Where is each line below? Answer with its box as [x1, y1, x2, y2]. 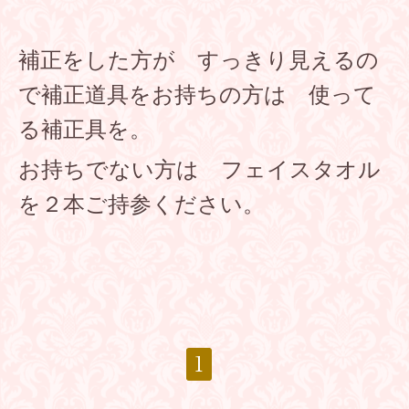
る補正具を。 [18, 116, 152, 145]
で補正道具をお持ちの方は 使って [18, 81, 376, 110]
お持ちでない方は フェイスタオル [18, 156, 381, 184]
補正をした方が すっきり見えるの [18, 47, 379, 76]
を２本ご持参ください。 [18, 191, 265, 219]
